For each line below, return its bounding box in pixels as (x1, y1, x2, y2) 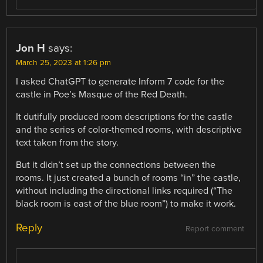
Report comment (185, 224, 244, 234)
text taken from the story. (16, 136, 119, 149)
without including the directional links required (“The (16, 184, 233, 197)
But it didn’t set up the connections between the (16, 159, 216, 171)
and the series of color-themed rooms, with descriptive (16, 123, 242, 136)
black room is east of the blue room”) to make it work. (16, 197, 237, 210)
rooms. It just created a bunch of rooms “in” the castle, (16, 171, 241, 184)
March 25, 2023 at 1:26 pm (16, 58, 112, 68)
